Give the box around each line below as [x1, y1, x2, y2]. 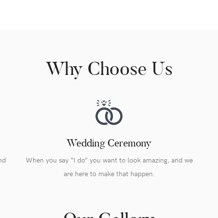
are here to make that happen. [63, 169, 155, 179]
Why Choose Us [45, 57, 173, 81]
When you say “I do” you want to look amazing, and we [25, 155, 193, 165]
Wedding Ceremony [67, 136, 151, 150]
